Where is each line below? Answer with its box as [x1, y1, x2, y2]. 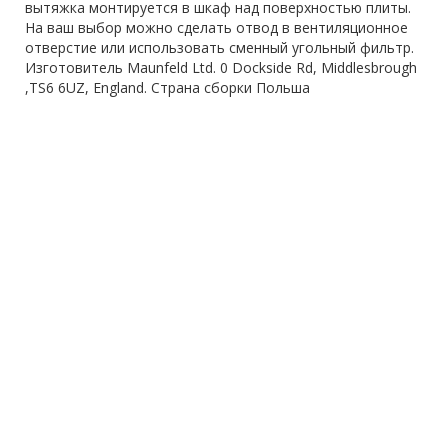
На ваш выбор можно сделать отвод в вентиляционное [25, 17, 408, 37]
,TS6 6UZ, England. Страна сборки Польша [25, 77, 310, 97]
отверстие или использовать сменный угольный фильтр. [25, 37, 414, 57]
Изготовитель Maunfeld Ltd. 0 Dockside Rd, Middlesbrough [25, 57, 417, 77]
